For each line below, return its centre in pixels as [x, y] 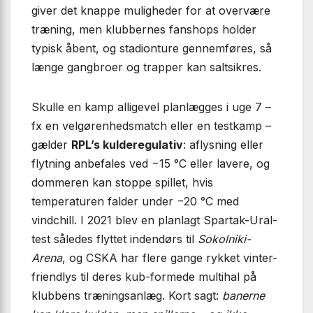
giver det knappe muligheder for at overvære [151, 11]
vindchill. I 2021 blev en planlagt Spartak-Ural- [154, 220]
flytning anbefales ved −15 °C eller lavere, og [151, 164]
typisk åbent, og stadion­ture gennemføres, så [152, 49]
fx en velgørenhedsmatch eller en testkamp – [151, 126]
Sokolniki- [224, 239]
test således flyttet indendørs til [115, 239]
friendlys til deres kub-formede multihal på [144, 277]
